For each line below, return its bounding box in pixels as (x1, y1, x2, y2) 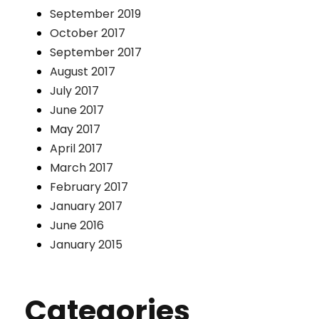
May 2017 (50, 121, 100, 137)
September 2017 (50, 44, 142, 61)
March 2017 (50, 159, 113, 176)
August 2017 (50, 63, 115, 80)
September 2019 (50, 6, 141, 22)
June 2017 (50, 102, 104, 118)
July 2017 (50, 83, 99, 99)
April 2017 (50, 140, 103, 157)
